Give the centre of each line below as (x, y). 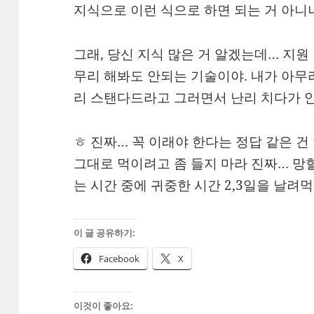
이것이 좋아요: (104, 305)
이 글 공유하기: (105, 232)
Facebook (120, 258)
